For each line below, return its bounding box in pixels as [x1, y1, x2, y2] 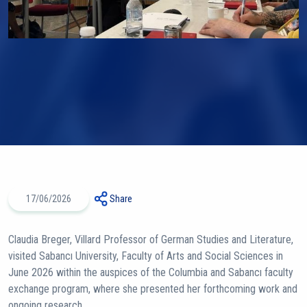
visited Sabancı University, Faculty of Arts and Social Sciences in [8, 249, 283, 262]
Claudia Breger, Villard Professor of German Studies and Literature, [8, 233, 293, 246]
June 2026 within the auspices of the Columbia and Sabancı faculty [8, 266, 293, 279]
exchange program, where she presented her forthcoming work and [8, 282, 297, 295]
